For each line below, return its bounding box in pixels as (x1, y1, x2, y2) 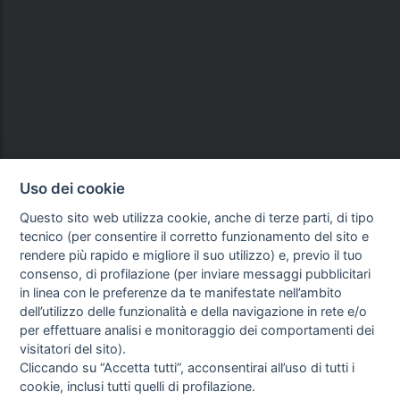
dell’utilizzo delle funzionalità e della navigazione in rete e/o (20, 303, 368, 319)
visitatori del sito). (20, 340, 127, 356)
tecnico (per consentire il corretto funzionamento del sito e (20, 228, 370, 244)
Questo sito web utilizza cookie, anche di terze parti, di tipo (20, 209, 375, 225)
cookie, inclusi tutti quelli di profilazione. (20, 378, 256, 394)
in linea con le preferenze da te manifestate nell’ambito (20, 284, 343, 300)
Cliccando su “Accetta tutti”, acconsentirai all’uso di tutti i (20, 359, 355, 375)
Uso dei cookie (20, 179, 126, 197)
